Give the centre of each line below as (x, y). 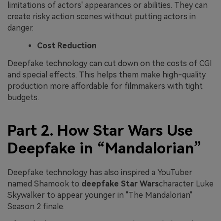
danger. (20, 28)
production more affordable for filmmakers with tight (105, 86)
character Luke (186, 184)
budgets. (23, 97)
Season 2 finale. (36, 207)
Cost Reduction (67, 45)
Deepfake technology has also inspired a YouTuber (100, 173)
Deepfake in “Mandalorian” (105, 148)
